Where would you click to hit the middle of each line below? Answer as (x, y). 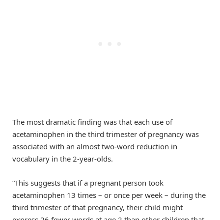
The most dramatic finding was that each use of (92, 122)
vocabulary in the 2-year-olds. (63, 159)
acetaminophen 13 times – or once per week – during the (109, 195)
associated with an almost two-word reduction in (95, 147)
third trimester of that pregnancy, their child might (97, 207)
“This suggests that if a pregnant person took (88, 182)
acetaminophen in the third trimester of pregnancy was (106, 134)
